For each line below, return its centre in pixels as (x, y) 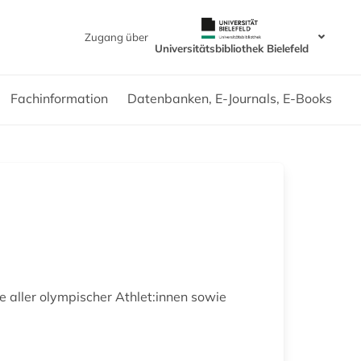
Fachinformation (59, 98)
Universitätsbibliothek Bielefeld (231, 48)
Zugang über (116, 37)
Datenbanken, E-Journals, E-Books (230, 98)
